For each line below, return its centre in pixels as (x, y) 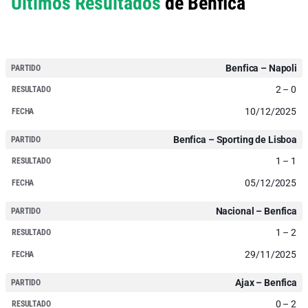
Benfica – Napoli (261, 68)
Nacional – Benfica (256, 211)
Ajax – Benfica (266, 282)
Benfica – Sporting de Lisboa (235, 139)
